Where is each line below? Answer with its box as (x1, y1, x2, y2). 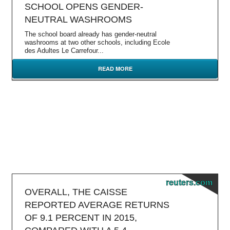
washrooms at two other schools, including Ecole (25, 39, 170, 46)
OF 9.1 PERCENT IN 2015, (25, 213, 137, 223)
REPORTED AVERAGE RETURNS (25, 200, 169, 210)
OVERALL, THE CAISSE (25, 187, 127, 197)
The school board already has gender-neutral (25, 30, 157, 38)
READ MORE (98, 65, 132, 72)
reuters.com (166, 178, 213, 187)
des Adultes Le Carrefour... (25, 47, 104, 54)
